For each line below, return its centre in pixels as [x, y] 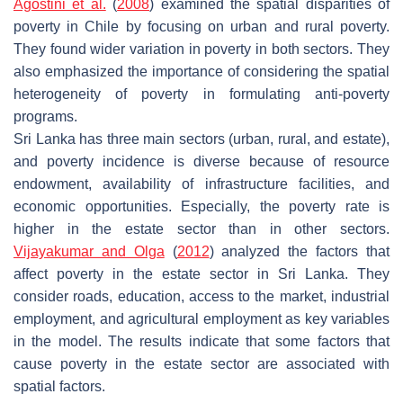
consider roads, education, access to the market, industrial [201, 296]
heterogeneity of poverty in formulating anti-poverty [201, 94]
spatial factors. [59, 386]
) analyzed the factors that [300, 251]
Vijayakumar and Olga [89, 251]
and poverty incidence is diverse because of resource [201, 161]
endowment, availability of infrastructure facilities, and [201, 184]
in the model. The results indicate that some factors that [201, 341]
